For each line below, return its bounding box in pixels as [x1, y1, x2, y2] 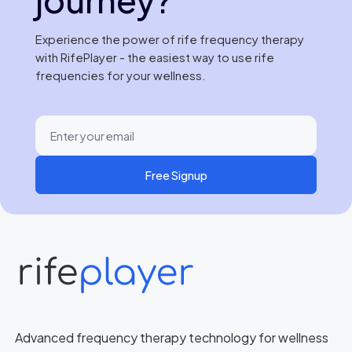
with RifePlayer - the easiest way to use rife [35, 50, 274, 65]
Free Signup [145, 167, 207, 182]
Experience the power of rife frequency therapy [35, 32, 304, 47]
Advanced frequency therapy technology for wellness [15, 329, 329, 346]
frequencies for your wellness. [35, 68, 206, 83]
